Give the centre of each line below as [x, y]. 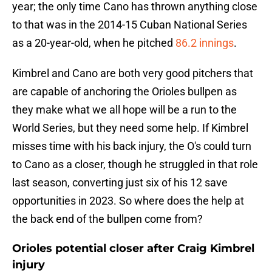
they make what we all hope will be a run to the [124, 110]
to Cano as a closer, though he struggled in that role [135, 165]
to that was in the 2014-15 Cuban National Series [130, 25]
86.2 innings [205, 43]
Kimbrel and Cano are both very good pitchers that [133, 73]
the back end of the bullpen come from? [107, 219]
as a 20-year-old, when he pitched [94, 43]
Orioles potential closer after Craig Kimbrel [133, 249]
